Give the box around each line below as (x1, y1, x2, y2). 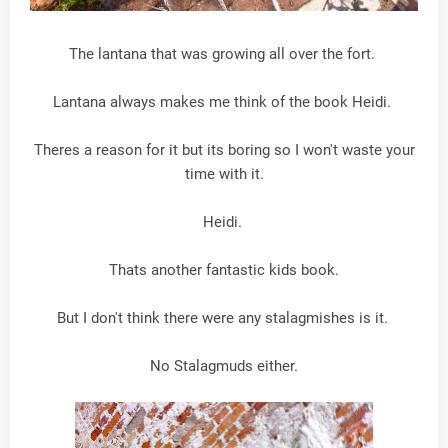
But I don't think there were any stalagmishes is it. (56, 309, 392, 328)
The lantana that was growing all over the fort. (69, 45, 379, 64)
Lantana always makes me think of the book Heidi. (53, 93, 395, 112)
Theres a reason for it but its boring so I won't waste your (33, 141, 415, 160)
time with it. (184, 165, 264, 184)
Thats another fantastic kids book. (109, 261, 339, 280)
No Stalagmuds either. (150, 357, 298, 376)
